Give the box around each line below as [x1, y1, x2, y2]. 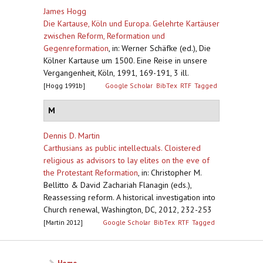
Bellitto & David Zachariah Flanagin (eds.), [43, 180, 191, 190]
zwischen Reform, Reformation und [43, 31, 165, 41]
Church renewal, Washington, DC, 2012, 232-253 [43, 204, 212, 215]
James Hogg [43, 6, 86, 16]
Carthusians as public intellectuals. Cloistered [43, 143, 201, 153]
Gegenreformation [43, 43, 109, 53]
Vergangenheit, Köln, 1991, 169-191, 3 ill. [43, 68, 189, 78]
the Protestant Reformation [43, 167, 138, 178]
